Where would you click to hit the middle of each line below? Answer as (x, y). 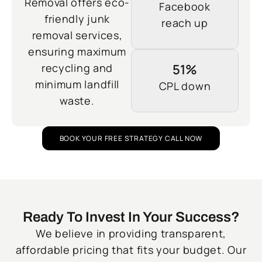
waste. (77, 101)
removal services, (77, 35)
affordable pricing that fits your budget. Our (131, 250)
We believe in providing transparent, (131, 234)
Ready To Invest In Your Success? (131, 217)
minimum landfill (77, 85)
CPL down (185, 86)
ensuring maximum (77, 52)
